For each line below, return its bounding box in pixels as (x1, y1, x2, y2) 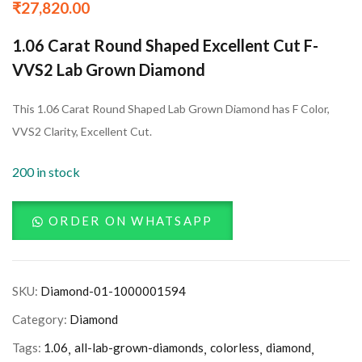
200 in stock (12, 163, 80, 179)
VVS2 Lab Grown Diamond (12, 59, 205, 79)
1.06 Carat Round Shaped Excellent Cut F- (12, 35, 318, 55)
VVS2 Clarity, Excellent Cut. (12, 124, 152, 138)
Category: (12, 311, 69, 326)
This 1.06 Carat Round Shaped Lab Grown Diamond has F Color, (12, 101, 330, 116)
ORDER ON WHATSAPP (48, 213, 213, 228)
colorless (210, 339, 259, 355)
